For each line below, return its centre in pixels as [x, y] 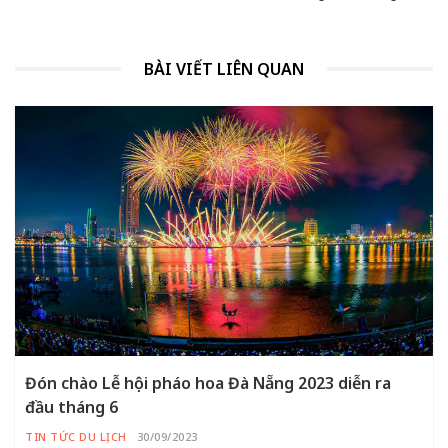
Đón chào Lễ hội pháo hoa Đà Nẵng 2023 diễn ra [208, 382]
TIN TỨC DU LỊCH [76, 436]
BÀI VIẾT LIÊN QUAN [224, 68]
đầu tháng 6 [71, 406]
